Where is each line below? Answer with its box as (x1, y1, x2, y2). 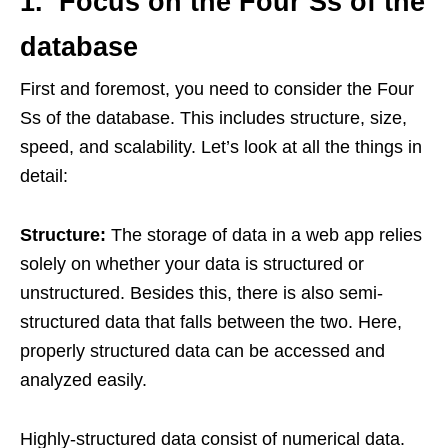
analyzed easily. (20, 370, 147, 390)
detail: (20, 166, 123, 186)
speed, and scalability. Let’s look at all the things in (20, 137, 422, 157)
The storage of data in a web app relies (111, 225, 422, 245)
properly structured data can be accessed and (20, 341, 385, 361)
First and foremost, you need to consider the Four (20, 79, 414, 99)
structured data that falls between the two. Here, (20, 312, 402, 332)
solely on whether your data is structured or (20, 254, 364, 274)
